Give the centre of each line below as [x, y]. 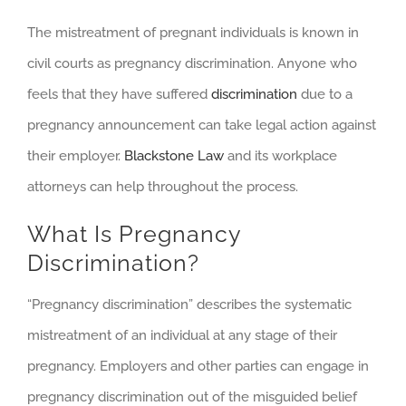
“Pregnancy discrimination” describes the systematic [189, 305]
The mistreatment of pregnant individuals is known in [193, 33]
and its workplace [280, 156]
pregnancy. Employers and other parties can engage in [198, 367]
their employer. [76, 156]
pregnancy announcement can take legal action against [202, 126]
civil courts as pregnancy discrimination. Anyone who [192, 64]
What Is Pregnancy [134, 235]
